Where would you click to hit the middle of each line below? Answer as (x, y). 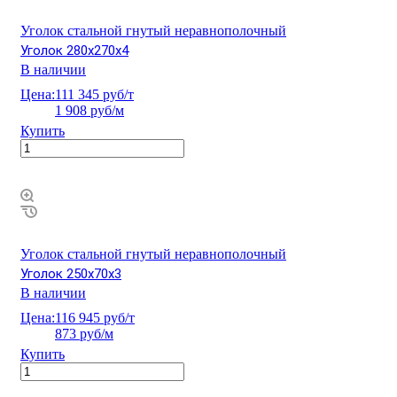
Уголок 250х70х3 (71, 273)
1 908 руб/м (90, 110)
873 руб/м (84, 333)
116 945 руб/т (95, 317)
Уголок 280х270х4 (74, 50)
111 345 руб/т (94, 94)
